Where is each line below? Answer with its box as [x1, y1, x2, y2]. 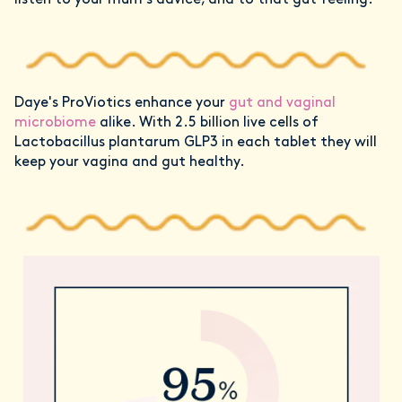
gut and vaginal [229, 96, 336, 111]
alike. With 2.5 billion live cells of [96, 116, 319, 131]
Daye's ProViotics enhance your [14, 96, 229, 111]
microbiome [14, 116, 96, 131]
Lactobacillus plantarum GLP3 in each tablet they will [14, 135, 377, 151]
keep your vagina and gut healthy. [14, 155, 245, 170]
